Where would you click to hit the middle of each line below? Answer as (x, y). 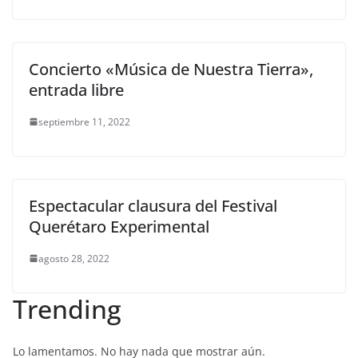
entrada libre (76, 89)
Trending (67, 308)
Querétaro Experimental (119, 226)
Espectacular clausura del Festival (153, 205)
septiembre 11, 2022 (84, 121)
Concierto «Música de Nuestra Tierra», (171, 69)
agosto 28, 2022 (74, 258)
